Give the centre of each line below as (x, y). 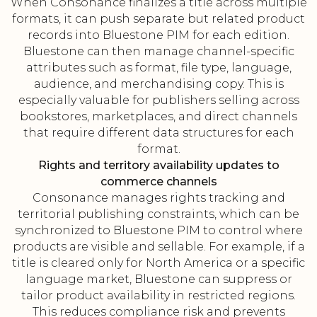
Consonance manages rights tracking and (158, 198)
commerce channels (158, 182)
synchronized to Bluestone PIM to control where (158, 231)
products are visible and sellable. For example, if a (158, 247)
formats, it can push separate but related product (158, 19)
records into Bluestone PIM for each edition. (158, 35)
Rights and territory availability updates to (158, 166)
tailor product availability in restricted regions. (158, 296)
